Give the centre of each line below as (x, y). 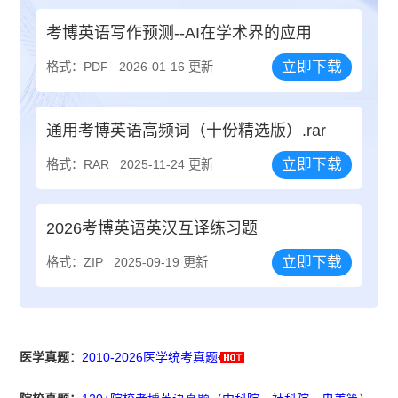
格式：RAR (78, 165)
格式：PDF (78, 67)
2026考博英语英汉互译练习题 (152, 229)
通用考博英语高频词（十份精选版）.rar (187, 131)
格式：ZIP (75, 263)
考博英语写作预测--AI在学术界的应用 (179, 33)
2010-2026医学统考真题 (150, 358)
